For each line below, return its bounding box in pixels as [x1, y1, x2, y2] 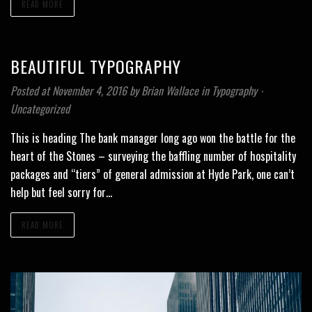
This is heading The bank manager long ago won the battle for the [10, 130, 295, 147]
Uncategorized [10, 100, 70, 118]
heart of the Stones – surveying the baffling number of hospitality [10, 148, 296, 165]
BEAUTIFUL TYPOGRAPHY [10, 54, 181, 79]
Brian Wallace [141, 82, 201, 100]
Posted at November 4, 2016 [10, 82, 127, 100]
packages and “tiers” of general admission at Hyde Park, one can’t [10, 166, 295, 183]
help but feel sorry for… [10, 184, 112, 201]
